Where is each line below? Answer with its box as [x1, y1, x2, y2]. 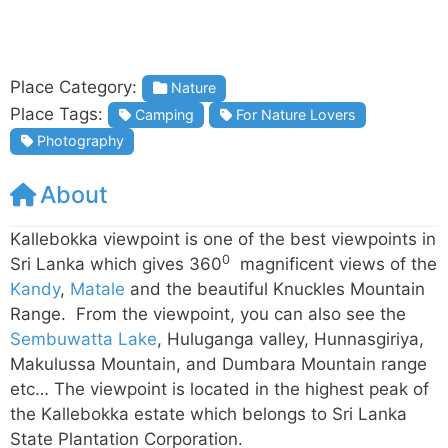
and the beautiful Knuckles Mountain [125, 279, 425, 300]
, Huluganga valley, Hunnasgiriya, [157, 329, 424, 350]
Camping [130, 105, 194, 123]
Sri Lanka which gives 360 [10, 254, 222, 275]
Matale [70, 279, 125, 300]
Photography [32, 132, 124, 150]
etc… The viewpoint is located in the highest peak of [10, 379, 429, 400]
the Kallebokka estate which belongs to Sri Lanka [10, 404, 407, 425]
